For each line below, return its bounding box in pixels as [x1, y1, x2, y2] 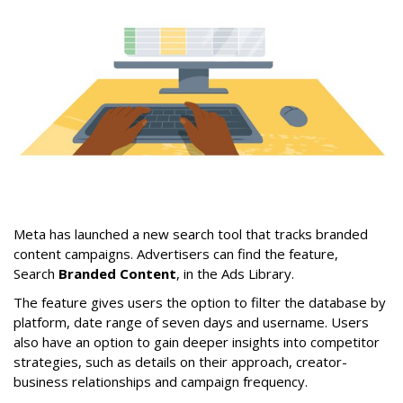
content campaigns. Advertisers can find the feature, [13, 244, 338, 263]
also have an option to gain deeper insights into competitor [13, 332, 380, 351]
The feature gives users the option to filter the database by [13, 292, 386, 311]
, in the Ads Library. [176, 264, 298, 282]
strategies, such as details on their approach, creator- [13, 352, 347, 371]
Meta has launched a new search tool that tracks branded [13, 224, 368, 243]
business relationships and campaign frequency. [13, 372, 308, 390]
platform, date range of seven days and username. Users [13, 312, 369, 331]
